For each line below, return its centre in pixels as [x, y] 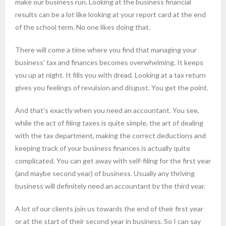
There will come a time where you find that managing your [106, 50]
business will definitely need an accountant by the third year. [110, 186]
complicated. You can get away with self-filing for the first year [113, 161]
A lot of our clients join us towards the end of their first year [109, 209]
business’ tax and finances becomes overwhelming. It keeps [109, 63]
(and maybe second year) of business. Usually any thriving [105, 174]
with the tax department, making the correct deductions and [110, 136]
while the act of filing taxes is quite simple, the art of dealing [109, 123]
